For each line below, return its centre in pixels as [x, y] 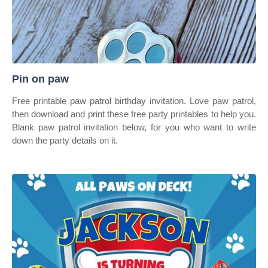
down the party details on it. [65, 140]
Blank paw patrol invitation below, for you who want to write [134, 127]
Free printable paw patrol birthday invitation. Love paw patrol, [134, 101]
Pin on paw [40, 79]
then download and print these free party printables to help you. [134, 114]
